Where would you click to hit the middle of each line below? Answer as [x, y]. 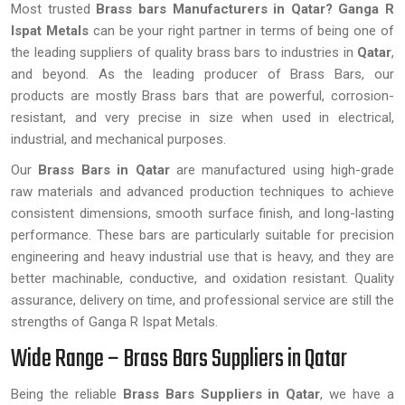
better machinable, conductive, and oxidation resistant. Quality [202, 278]
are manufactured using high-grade [282, 170]
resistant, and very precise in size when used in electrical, [202, 118]
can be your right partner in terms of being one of [241, 31]
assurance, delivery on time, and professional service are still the [202, 300]
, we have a [358, 394]
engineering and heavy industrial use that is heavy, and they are [202, 257]
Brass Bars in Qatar [104, 170]
